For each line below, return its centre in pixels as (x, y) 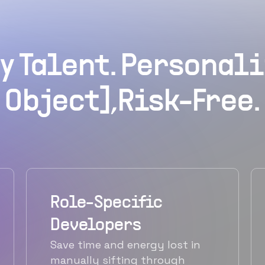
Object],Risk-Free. (132, 103)
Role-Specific (107, 203)
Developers (96, 226)
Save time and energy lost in (125, 245)
